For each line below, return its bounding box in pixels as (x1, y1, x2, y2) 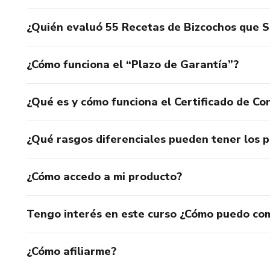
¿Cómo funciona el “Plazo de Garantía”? (27, 57, 239, 72)
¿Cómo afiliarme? (27, 243, 116, 259)
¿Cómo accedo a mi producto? (27, 169, 182, 184)
